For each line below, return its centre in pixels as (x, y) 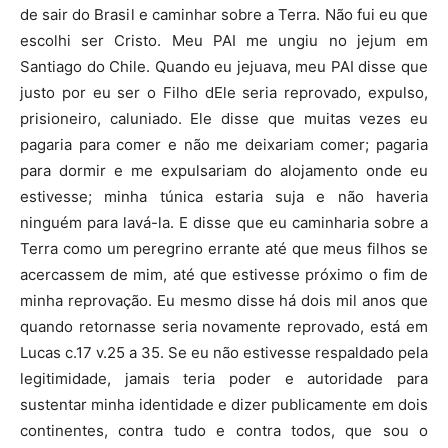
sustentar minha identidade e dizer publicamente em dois (224, 405)
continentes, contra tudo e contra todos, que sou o (224, 431)
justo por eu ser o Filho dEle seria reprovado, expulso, (224, 93)
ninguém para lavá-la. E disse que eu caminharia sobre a (224, 223)
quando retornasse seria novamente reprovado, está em (224, 327)
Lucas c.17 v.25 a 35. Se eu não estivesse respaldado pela (224, 353)
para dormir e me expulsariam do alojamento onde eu (224, 171)
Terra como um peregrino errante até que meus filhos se (224, 249)
